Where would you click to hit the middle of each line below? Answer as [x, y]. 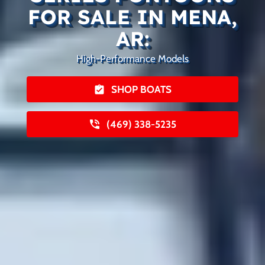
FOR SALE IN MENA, [132, 17]
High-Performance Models [132, 59]
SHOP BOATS [141, 90]
